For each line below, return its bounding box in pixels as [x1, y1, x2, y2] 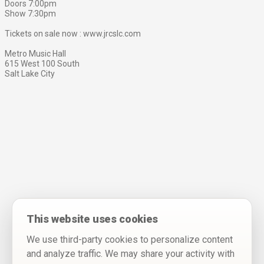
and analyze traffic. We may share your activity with [27, 248, 235, 259]
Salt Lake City [5, 68, 55, 78]
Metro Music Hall [5, 48, 66, 58]
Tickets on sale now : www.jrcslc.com [5, 28, 141, 38]
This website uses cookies [27, 213, 158, 225]
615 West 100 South [5, 58, 80, 68]
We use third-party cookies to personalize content [27, 234, 233, 245]
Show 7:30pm [5, 8, 56, 18]
